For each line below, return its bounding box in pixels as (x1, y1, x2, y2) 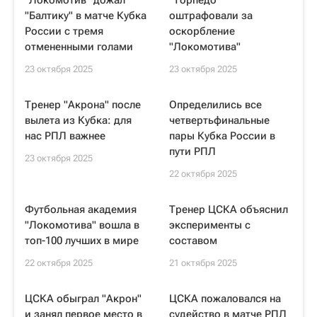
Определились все (169, 98, 262, 111)
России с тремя (25, 25, 103, 38)
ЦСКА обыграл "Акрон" (25, 292, 142, 305)
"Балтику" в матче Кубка (25, 9, 146, 22)
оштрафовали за (169, 9, 253, 22)
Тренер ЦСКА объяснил (169, 203, 288, 216)
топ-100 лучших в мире (25, 234, 139, 247)
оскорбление (169, 25, 235, 38)
